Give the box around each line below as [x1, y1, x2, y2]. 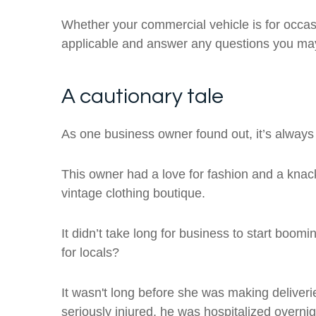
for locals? [61, 245, 123, 260]
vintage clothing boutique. [61, 186, 205, 200]
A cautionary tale [61, 85, 224, 107]
